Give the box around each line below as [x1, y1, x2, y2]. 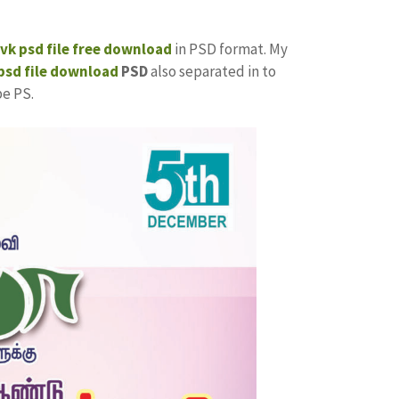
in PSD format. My [175, 38, 288, 59]
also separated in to [148, 61, 276, 81]
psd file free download [19, 38, 172, 59]
